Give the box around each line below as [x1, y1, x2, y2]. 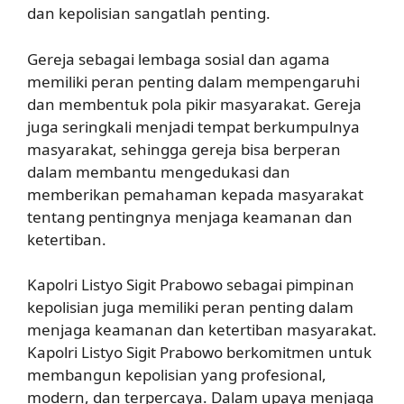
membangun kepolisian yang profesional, [27, 364, 326, 385]
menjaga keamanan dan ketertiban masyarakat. [27, 319, 377, 340]
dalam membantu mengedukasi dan [27, 161, 290, 182]
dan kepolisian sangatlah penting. [27, 3, 271, 23]
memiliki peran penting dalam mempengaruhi [27, 70, 360, 92]
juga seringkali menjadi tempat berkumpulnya [27, 115, 360, 137]
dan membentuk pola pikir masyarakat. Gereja [27, 93, 362, 115]
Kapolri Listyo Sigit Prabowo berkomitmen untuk [27, 342, 372, 363]
